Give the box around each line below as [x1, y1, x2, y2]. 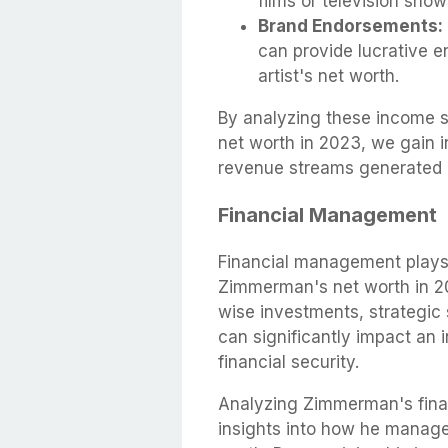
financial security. [218, 351, 359, 372]
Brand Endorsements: [258, 16, 443, 37]
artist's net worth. [258, 66, 399, 87]
